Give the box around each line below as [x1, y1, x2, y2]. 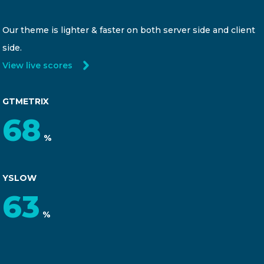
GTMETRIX [2, 95, 49, 107]
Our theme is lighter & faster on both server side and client [2, 24, 255, 35]
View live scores [2, 60, 72, 71]
